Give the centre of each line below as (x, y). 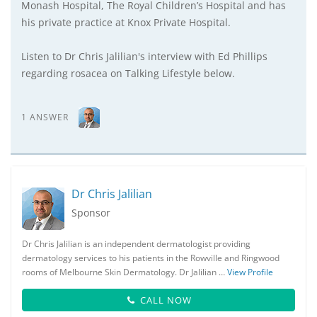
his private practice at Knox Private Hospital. (126, 22)
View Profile (250, 272)
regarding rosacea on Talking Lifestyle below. (128, 73)
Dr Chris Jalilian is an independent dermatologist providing (136, 244)
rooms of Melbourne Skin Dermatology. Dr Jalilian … (125, 272)
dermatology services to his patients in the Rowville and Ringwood (151, 258)
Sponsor (91, 213)
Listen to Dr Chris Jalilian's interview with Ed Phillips (144, 56)
